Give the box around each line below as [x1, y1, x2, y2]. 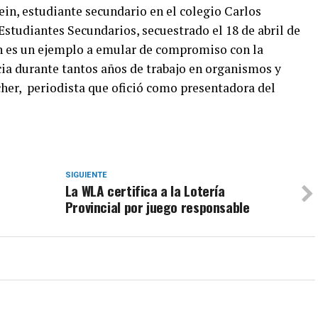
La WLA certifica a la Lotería [65, 180, 225, 201]
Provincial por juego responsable [65, 196, 250, 217]
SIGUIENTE [65, 170, 107, 180]
